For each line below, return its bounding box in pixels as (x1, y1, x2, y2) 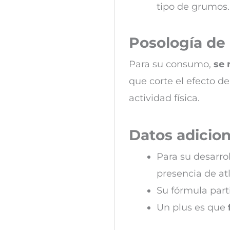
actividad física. (129, 92, 200, 104)
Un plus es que (157, 202, 228, 214)
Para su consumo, (129, 59, 214, 70)
